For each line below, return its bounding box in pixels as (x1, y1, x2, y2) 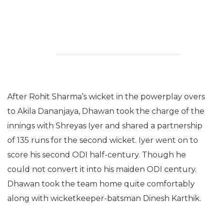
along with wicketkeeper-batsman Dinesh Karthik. (7, 194, 201, 203)
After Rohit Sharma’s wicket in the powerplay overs (7, 92, 205, 101)
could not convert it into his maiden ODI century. (7, 165, 197, 174)
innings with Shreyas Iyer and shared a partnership (7, 121, 202, 130)
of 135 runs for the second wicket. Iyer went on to (7, 136, 198, 145)
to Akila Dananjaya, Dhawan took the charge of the (7, 107, 204, 116)
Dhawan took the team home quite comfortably (7, 179, 195, 188)
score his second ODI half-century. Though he (7, 150, 186, 159)
